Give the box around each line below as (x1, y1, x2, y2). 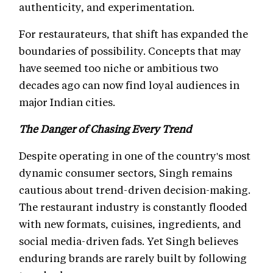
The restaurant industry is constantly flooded (19, 200, 247, 214)
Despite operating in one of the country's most (19, 149, 250, 163)
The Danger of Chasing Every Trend (19, 122, 192, 136)
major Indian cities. (19, 95, 115, 109)
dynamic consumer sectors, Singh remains (19, 166, 232, 180)
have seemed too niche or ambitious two (19, 61, 218, 75)
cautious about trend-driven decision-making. (19, 183, 250, 197)
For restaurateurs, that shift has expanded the (19, 27, 248, 41)
